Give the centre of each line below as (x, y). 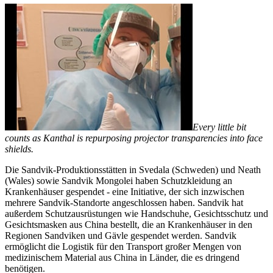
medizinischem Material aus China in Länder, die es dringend (122, 257)
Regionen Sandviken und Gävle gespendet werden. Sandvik (121, 235)
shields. (19, 149)
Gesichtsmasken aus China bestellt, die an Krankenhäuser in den (129, 224)
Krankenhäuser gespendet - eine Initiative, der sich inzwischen (125, 191)
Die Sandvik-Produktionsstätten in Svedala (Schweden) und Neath (133, 169)
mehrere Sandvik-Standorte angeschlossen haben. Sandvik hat (124, 202)
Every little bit (219, 127)
